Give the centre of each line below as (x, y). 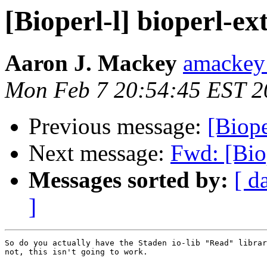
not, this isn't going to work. (76, 252)
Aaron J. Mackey (91, 63)
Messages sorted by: (128, 180)
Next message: (100, 153)
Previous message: (118, 126)
